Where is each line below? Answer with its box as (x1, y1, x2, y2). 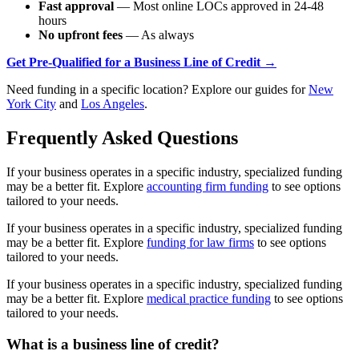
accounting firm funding (147, 179, 268, 194)
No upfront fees (38, 28, 123, 42)
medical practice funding (147, 292, 271, 306)
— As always (123, 28, 194, 42)
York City (6, 97, 56, 111)
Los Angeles (81, 97, 144, 111)
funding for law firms (147, 236, 254, 250)
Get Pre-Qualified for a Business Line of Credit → (6, 55, 276, 70)
